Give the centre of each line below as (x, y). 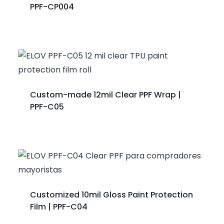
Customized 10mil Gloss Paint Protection (111, 194)
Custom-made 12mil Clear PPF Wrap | (105, 94)
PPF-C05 (47, 106)
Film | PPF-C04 (59, 206)
